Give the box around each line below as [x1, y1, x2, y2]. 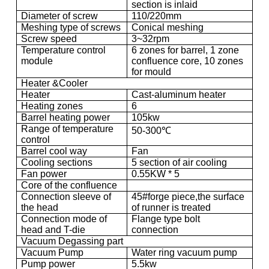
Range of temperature [20, 123, 113, 134]
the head [20, 202, 58, 213]
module [20, 55, 53, 66]
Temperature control [20, 44, 106, 55]
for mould [131, 66, 171, 77]
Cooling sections [20, 157, 92, 168]
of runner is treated [131, 202, 211, 213]
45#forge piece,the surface [131, 191, 244, 202]
